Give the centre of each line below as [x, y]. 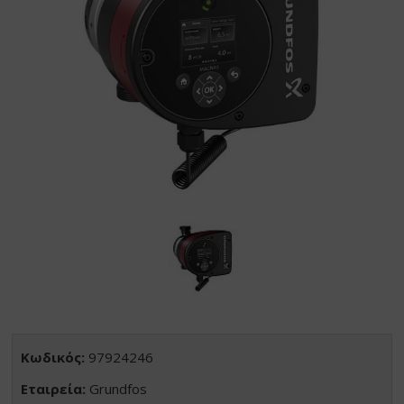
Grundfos [117, 389]
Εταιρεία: [54, 389]
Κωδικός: [53, 358]
